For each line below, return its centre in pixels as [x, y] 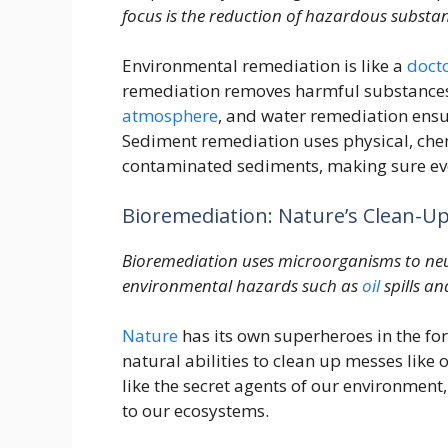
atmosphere [170, 116]
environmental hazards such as [242, 285]
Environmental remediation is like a [264, 66]
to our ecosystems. [195, 411]
